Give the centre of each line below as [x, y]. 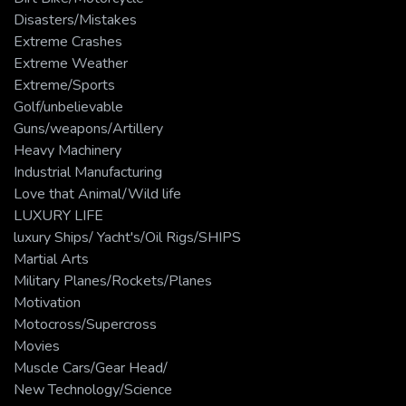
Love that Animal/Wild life [97, 193]
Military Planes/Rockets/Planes [113, 280]
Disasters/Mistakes [75, 19]
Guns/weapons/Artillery [88, 128]
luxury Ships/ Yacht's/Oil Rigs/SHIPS [127, 237]
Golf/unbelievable [68, 106]
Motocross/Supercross [85, 324]
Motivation [47, 302]
